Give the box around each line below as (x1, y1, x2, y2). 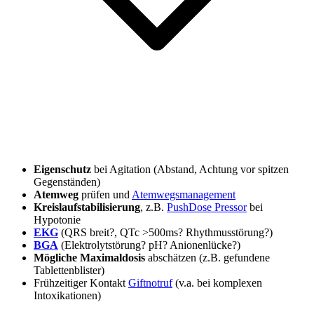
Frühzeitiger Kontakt (34, 277, 128, 289)
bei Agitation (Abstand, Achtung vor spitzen (91, 163, 289, 176)
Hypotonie (34, 214, 81, 226)
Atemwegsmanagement (132, 189, 235, 201)
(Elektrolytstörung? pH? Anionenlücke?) (58, 239, 240, 252)
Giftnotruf (128, 277, 172, 289)
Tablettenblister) (34, 264, 104, 277)
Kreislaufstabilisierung (34, 201, 140, 214)
